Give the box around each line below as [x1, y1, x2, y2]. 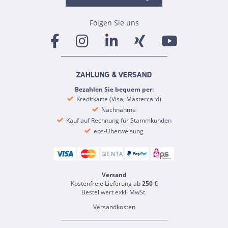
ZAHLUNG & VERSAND [76, 72, 152, 79]
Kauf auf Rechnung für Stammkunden [64, 116, 172, 125]
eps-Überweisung [92, 127, 144, 135]
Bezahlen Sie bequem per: [74, 85, 154, 94]
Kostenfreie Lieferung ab [70, 179, 142, 188]
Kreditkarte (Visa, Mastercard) [74, 95, 161, 103]
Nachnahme [100, 105, 136, 114]
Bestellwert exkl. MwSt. [81, 188, 147, 197]
